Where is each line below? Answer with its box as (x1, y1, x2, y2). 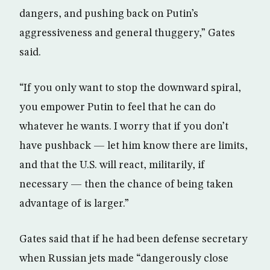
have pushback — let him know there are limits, (19, 140, 248, 151)
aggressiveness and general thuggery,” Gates (19, 27, 235, 39)
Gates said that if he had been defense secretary (19, 233, 248, 245)
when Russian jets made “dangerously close (19, 253, 228, 264)
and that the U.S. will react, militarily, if (19, 159, 205, 171)
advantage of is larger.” (19, 198, 129, 209)
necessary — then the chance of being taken (19, 178, 233, 190)
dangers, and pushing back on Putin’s (19, 8, 198, 19)
